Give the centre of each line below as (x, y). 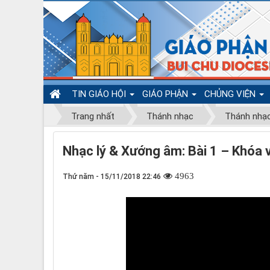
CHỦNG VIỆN (231, 94)
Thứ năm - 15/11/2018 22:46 (112, 176)
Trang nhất (93, 116)
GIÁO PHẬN (166, 94)
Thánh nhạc (170, 116)
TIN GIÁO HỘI (100, 94)
